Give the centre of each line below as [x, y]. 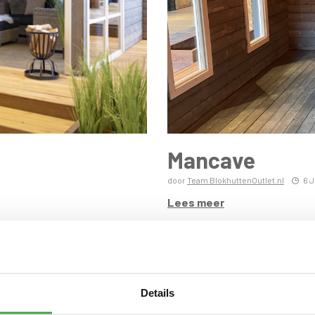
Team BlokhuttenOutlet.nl [236, 180]
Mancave [211, 160]
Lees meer [196, 202]
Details [157, 292]
